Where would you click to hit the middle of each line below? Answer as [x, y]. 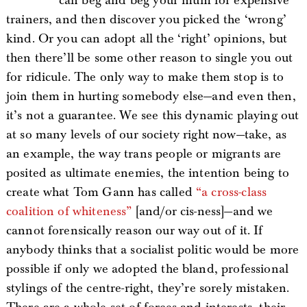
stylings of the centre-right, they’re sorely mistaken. [148, 288]
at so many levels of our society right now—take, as [146, 135]
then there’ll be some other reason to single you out [149, 58]
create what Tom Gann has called [101, 193]
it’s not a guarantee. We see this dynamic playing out [152, 116]
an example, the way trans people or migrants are [144, 154]
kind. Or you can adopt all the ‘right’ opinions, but [147, 39]
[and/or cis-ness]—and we [202, 212]
